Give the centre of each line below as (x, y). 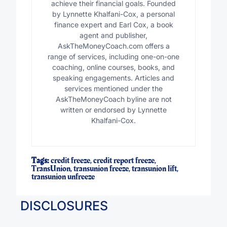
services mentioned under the (113, 89)
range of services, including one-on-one (113, 57)
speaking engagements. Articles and (113, 78)
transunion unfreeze (63, 177)
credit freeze (70, 161)
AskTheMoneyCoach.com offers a (113, 46)
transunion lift (154, 169)
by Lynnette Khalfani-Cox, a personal (113, 14)
